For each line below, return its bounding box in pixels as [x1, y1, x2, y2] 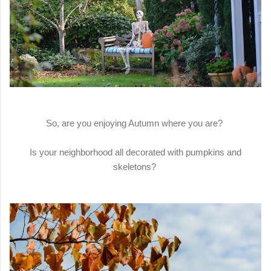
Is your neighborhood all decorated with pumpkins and [30, 146, 241, 157]
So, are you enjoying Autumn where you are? [46, 117, 225, 128]
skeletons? [113, 161, 158, 172]
